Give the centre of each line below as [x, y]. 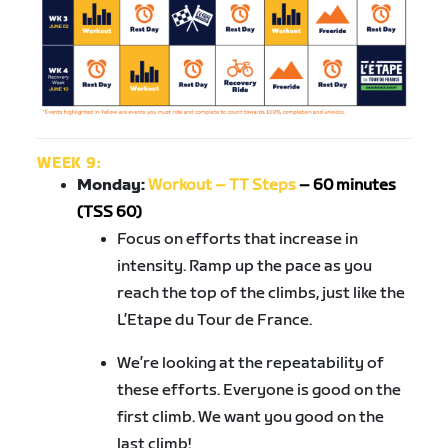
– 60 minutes [348, 186]
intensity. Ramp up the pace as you [245, 267]
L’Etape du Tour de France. [215, 321]
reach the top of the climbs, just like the [261, 294]
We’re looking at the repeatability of [251, 364]
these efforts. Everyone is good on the [259, 391]
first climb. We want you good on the [251, 418]
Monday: [113, 186]
